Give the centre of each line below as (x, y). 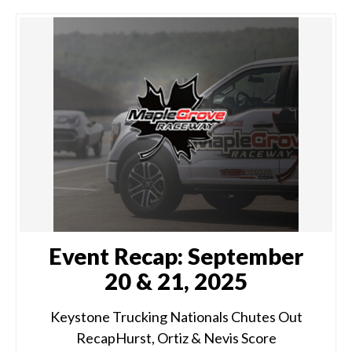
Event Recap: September (176, 256)
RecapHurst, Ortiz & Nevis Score (176, 338)
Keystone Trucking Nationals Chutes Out (176, 317)
